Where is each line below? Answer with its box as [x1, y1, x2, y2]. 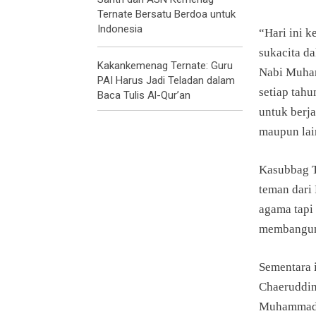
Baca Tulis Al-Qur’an [97, 88, 190, 102]
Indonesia [97, 22, 142, 35]
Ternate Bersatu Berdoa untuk [97, 7, 236, 20]
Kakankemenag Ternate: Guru [97, 59, 233, 72]
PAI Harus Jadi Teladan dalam [97, 73, 235, 87]
